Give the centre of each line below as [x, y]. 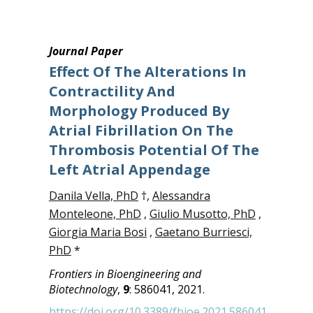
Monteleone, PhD [95, 214]
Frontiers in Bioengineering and [125, 274]
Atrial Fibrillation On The [141, 130]
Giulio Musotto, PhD [202, 214]
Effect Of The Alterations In [147, 72]
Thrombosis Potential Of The [154, 150]
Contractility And [112, 91]
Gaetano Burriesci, [203, 232]
